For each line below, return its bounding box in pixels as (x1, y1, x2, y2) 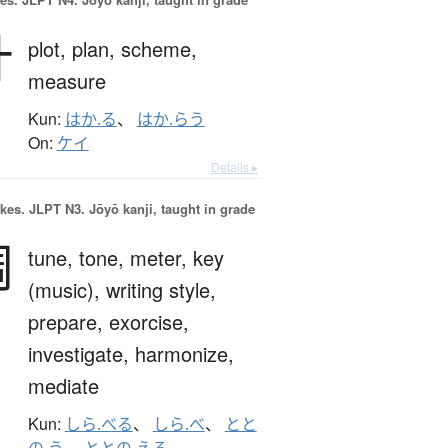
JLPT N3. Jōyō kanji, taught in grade (24, 199, 255, 219)
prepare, (27, 307, 109, 337)
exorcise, (108, 307, 189, 337)
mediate (27, 371, 99, 401)
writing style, (105, 275, 216, 305)
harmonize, (134, 339, 234, 369)
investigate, (27, 339, 135, 369)
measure (27, 66, 106, 96)
